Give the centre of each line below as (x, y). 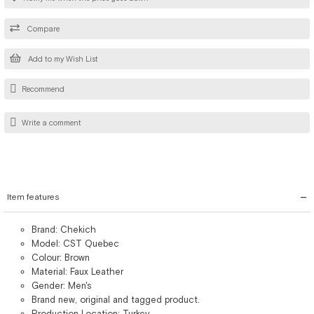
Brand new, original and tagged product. (116, 300)
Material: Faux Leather (77, 272)
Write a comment (52, 122)
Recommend (43, 89)
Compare (42, 28)
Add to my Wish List (62, 59)
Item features (33, 197)
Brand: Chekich (64, 230)
